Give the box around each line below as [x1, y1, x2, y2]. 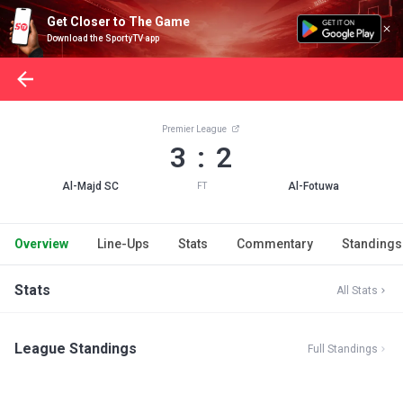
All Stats [336, 284, 378, 297]
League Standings [14, 340, 137, 357]
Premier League [162, 124, 228, 134]
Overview [14, 237, 68, 251]
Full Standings [308, 343, 378, 355]
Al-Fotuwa [287, 180, 339, 193]
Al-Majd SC [61, 180, 119, 193]
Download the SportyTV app [47, 33, 159, 43]
